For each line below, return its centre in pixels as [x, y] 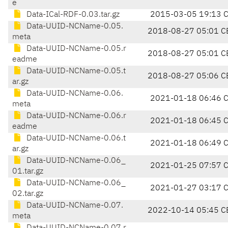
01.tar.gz [28, 172]
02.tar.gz [28, 194]
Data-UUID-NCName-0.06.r [75, 116]
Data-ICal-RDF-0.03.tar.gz [72, 15]
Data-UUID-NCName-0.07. [74, 206]
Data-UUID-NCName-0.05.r [75, 49]
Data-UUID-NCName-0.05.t [75, 72]
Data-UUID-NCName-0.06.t [75, 139]
